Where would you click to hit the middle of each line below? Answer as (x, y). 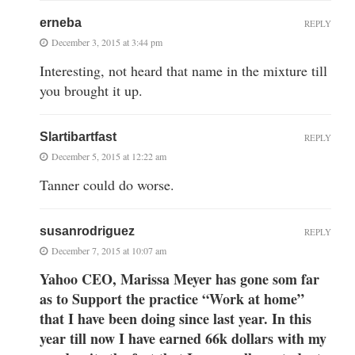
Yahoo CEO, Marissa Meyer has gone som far (179, 279)
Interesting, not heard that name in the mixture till (183, 70)
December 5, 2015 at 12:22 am (109, 156)
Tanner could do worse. (107, 184)
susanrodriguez (87, 231)
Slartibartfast (78, 136)
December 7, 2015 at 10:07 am (109, 250)
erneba (61, 22)
